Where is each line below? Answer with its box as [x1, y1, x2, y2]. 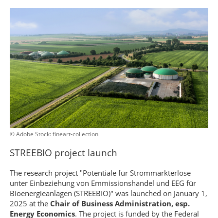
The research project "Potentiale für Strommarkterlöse [10, 168, 191, 178]
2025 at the [10, 199, 50, 208]
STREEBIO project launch [10, 146, 117, 159]
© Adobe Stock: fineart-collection [10, 130, 98, 138]
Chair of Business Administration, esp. [50, 199, 190, 208]
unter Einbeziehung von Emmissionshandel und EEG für [10, 178, 196, 188]
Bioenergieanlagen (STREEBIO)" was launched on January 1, [10, 188, 207, 198]
